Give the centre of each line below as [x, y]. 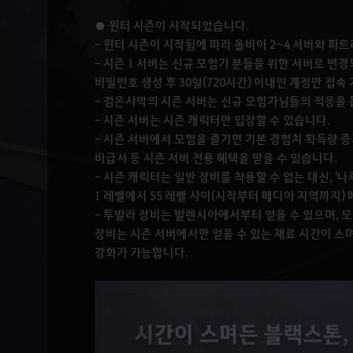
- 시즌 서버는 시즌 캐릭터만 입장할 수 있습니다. [212, 120]
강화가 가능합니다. [141, 252]
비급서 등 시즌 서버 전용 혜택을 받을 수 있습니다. [216, 158]
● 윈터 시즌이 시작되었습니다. [172, 25]
